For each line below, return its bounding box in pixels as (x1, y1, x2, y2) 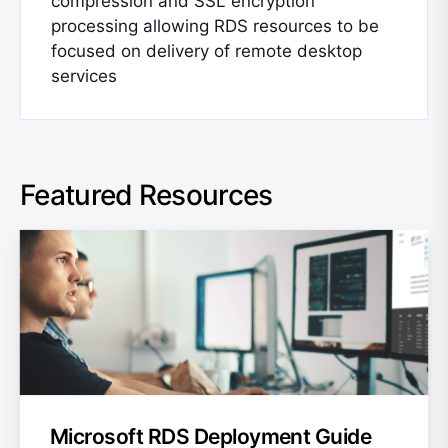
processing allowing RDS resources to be (51, 15, 379, 36)
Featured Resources (20, 177, 273, 212)
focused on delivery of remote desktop (51, 40, 362, 61)
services (51, 65, 117, 86)
